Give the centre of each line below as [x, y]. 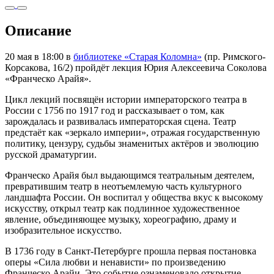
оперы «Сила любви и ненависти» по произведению [115, 262]
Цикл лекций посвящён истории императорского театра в [126, 99]
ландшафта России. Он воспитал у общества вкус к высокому [134, 197]
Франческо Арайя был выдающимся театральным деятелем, [130, 175]
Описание [38, 30]
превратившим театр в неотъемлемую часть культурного [123, 186]
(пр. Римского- [234, 56]
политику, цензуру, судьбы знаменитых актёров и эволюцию [132, 143]
